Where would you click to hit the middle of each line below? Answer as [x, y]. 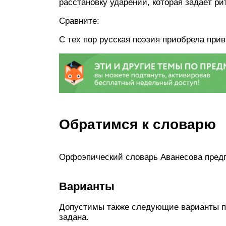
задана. [74, 217]
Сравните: [80, 21]
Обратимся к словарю [137, 124]
